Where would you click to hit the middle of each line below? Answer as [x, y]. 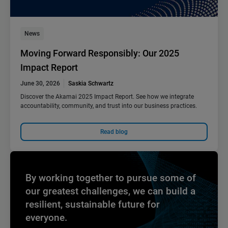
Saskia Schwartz [91, 84]
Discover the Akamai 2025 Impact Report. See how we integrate [107, 97]
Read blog [114, 132]
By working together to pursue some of [111, 178]
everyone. [46, 218]
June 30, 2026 [40, 84]
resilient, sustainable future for [93, 205]
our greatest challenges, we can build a [110, 191]
